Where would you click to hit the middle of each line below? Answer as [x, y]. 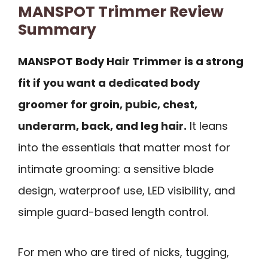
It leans [207, 126]
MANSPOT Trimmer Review [121, 12]
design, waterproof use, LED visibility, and [127, 191]
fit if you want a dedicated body [109, 83]
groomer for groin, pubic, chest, [108, 105]
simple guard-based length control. [113, 212]
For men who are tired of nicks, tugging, [124, 252]
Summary [57, 30]
